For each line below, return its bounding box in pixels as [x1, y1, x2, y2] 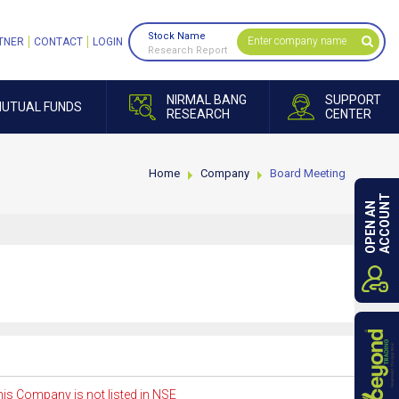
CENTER [325, 107, 371, 121]
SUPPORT [325, 93, 381, 107]
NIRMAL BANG [167, 93, 247, 107]
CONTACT [34, 36, 83, 48]
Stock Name [148, 30, 206, 42]
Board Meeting [270, 167, 346, 180]
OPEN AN [363, 200, 378, 254]
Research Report [148, 45, 227, 56]
